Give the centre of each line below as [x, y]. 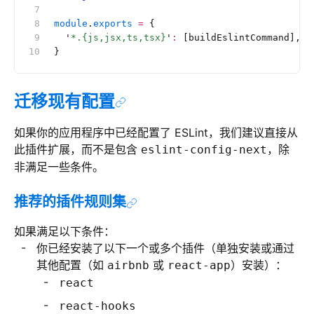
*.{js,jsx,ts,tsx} [118, 37]
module [71, 23]
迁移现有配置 [64, 101]
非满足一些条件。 [59, 167]
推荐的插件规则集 [70, 202]
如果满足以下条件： [64, 231]
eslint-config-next [204, 150]
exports [113, 23]
